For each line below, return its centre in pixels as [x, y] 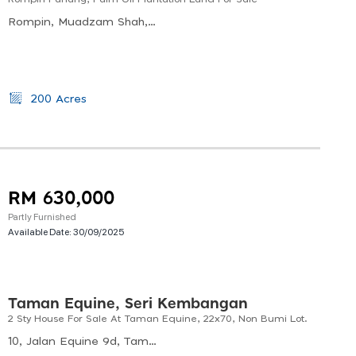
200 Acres [56, 100]
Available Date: [41, 232]
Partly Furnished [42, 217]
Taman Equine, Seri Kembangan [128, 305]
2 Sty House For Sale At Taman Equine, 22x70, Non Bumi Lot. [158, 319]
